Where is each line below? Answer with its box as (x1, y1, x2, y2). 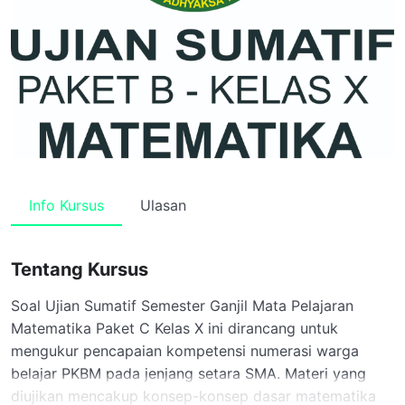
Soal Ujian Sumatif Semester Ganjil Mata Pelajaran (11, 296, 353, 315)
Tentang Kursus (11, 258, 148, 280)
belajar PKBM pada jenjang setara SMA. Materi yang (11, 363, 366, 382)
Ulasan (140, 195, 186, 214)
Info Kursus (29, 195, 104, 214)
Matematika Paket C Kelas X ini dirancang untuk (11, 318, 338, 337)
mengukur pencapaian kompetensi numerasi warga (11, 341, 359, 360)
